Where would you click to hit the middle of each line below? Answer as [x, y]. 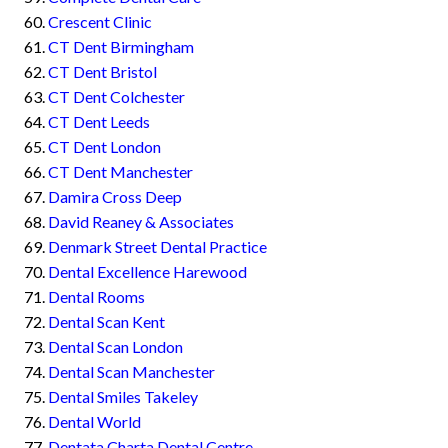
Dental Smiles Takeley [123, 397]
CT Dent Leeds [99, 122]
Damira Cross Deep [115, 197]
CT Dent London [104, 147]
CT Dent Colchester [116, 97]
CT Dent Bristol [102, 72]
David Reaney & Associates [141, 222]
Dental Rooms [96, 297]
